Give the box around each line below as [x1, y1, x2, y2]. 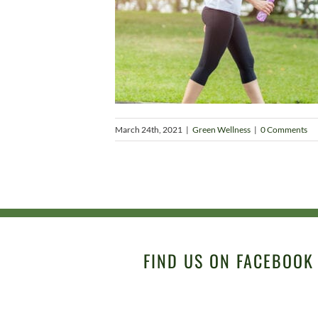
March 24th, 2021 [115, 124, 182, 135]
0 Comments [261, 124, 307, 135]
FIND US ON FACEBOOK [143, 248, 314, 273]
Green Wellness [192, 124, 251, 135]
